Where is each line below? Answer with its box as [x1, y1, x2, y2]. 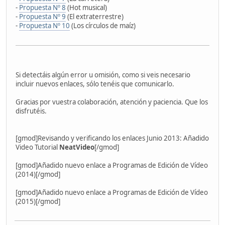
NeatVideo [58, 142, 94, 152]
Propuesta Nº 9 [19, 12, 66, 21]
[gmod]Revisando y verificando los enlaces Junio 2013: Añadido [16, 133, 209, 143]
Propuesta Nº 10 [19, 21, 70, 30]
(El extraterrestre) [66, 12, 124, 21]
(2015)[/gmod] [16, 196, 60, 206]
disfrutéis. [16, 106, 47, 116]
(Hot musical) [66, 3, 107, 12]
